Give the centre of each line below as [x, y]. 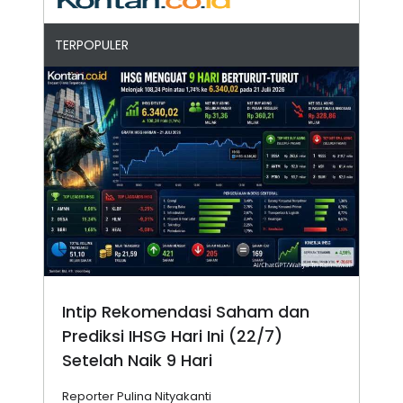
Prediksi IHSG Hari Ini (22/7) [172, 336]
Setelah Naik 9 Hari [137, 361]
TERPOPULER [92, 45]
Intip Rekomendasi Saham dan [186, 312]
